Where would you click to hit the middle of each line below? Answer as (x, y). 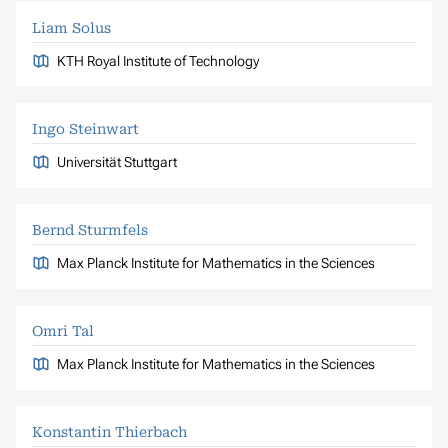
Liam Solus (71, 27)
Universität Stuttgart (116, 161)
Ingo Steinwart (85, 128)
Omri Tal (63, 330)
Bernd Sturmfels (90, 229)
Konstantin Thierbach (109, 431)
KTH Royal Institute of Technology (157, 60)
